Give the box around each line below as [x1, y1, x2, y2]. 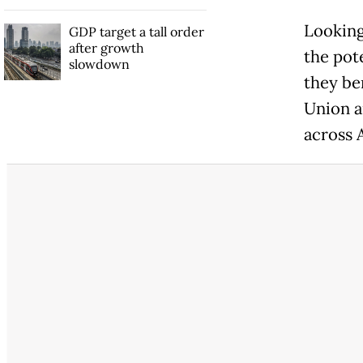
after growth [68, 39, 144, 56]
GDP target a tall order [68, 23, 204, 40]
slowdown [68, 55, 130, 72]
